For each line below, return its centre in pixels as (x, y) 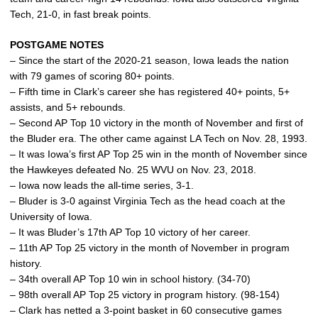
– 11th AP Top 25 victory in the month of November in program (150, 247)
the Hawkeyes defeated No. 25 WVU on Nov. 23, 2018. (133, 169)
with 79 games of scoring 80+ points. (92, 76)
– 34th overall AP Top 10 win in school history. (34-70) (130, 279)
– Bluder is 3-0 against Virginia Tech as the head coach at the (148, 201)
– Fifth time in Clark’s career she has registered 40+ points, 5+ (150, 91)
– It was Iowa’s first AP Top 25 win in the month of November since (159, 154)
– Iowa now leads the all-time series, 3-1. (102, 185)
